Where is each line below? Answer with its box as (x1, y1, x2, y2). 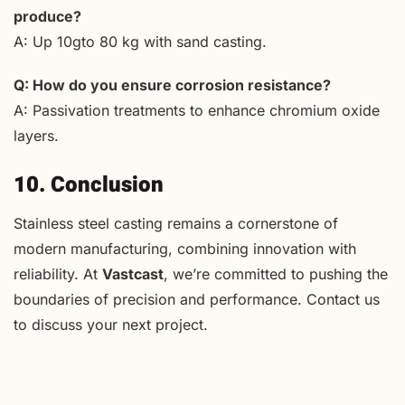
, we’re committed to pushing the (164, 264, 388, 283)
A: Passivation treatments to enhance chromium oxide (14, 100, 380, 119)
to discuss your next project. (14, 315, 208, 334)
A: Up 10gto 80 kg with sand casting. (14, 33, 267, 52)
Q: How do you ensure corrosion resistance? (14, 75, 331, 94)
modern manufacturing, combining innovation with (14, 239, 356, 258)
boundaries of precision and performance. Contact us (14, 289, 380, 308)
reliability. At (14, 264, 102, 283)
